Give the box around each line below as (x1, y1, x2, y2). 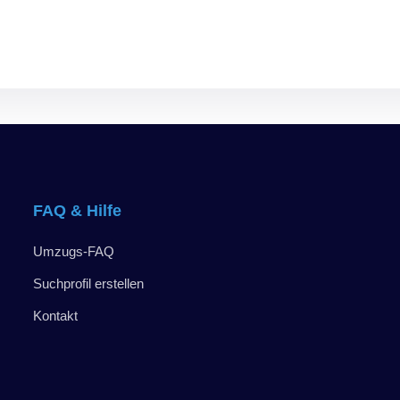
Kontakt (33, 307, 79, 323)
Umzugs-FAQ (33, 243, 115, 259)
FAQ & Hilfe (33, 201, 122, 220)
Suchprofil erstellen (33, 275, 145, 291)
